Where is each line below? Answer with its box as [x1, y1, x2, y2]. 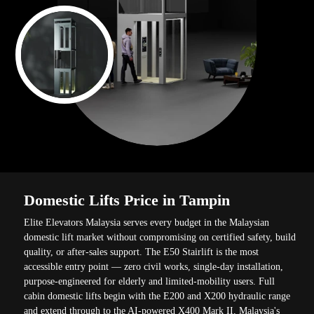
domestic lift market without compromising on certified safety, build [24, 231, 296, 243]
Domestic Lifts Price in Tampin [24, 191, 231, 209]
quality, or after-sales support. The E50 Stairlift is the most [24, 246, 259, 257]
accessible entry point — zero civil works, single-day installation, [24, 261, 284, 272]
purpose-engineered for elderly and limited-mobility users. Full [24, 275, 275, 287]
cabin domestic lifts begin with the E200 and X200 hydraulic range [24, 290, 291, 301]
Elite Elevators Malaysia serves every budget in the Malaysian [24, 217, 270, 228]
